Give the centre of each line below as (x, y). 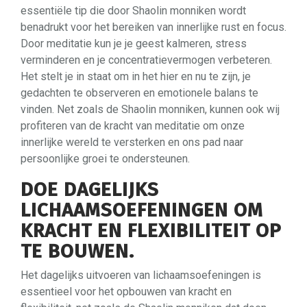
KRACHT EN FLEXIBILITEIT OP (151, 230)
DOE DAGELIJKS (90, 189)
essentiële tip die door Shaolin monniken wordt (133, 10)
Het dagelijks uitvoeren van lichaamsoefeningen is (141, 275)
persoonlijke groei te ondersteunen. (105, 158)
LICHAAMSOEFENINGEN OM (142, 210)
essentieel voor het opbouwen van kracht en (126, 291)
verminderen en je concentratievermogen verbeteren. (146, 60)
